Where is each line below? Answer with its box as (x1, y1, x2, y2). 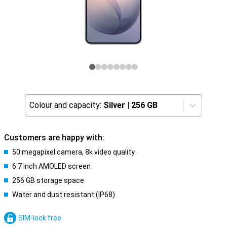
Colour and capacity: (29, 100, 101, 110)
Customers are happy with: (4, 133, 104, 142)
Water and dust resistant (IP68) (12, 191, 115, 199)
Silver (103, 100, 125, 110)
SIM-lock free (18, 214, 61, 222)
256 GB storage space (12, 176, 84, 184)
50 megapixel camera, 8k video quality (12, 148, 135, 156)
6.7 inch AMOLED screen (12, 162, 91, 170)
